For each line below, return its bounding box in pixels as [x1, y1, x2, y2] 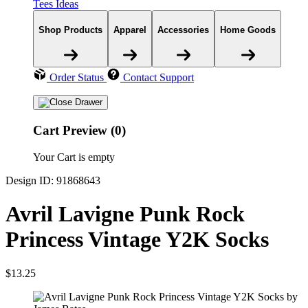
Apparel [113, 24, 146, 35]
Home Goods [220, 24, 276, 35]
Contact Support [123, 71, 194, 84]
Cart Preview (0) [33, 123, 126, 138]
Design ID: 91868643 [5, 174, 100, 186]
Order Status [49, 71, 104, 84]
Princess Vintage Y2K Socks [5, 227, 269, 252]
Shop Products [38, 24, 102, 35]
